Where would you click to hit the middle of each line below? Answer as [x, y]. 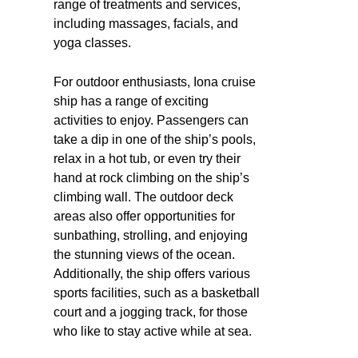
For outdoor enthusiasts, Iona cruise [155, 82]
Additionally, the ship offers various [152, 273]
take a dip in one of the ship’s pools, [155, 139]
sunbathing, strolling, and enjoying [151, 235]
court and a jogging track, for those [151, 312]
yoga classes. [92, 42]
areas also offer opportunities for [144, 216]
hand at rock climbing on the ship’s [151, 177]
